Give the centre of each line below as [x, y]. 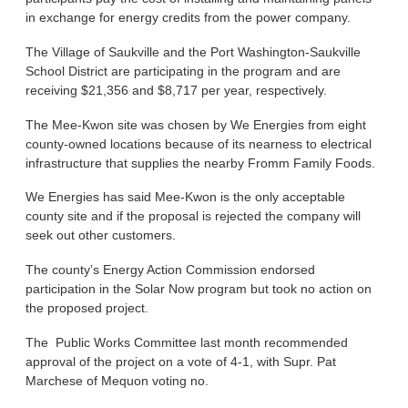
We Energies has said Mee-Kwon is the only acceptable [186, 197]
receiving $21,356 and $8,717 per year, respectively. [177, 90]
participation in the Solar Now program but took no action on [199, 289]
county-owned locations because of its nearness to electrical [199, 143]
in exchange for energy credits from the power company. [189, 18]
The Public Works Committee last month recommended [187, 343]
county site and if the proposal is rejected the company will [194, 216]
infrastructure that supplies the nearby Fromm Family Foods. [201, 163]
